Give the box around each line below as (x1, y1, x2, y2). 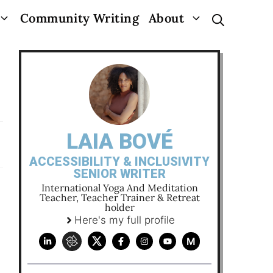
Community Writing (19, 10, 139, 26)
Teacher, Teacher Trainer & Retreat (39, 191, 200, 204)
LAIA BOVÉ (66, 129, 173, 154)
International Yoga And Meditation (41, 182, 198, 194)
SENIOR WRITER (73, 166, 166, 181)
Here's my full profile (74, 214, 175, 226)
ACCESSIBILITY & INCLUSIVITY (29, 154, 210, 169)
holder (104, 201, 135, 213)
